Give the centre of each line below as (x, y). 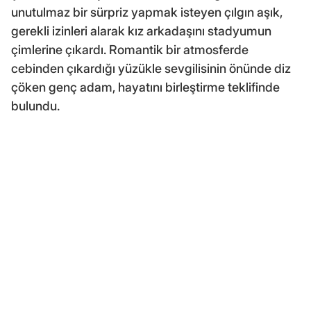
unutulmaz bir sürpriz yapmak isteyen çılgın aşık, (147, 12)
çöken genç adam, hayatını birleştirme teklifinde (145, 87)
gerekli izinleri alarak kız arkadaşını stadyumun (141, 31)
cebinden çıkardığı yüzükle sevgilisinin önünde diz (151, 69)
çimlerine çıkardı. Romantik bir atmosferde (130, 50)
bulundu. (35, 106)
